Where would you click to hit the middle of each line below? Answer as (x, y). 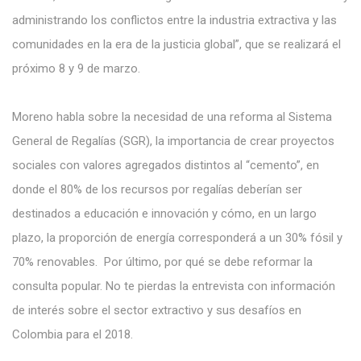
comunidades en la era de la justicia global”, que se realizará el (176, 44)
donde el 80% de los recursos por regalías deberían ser (157, 189)
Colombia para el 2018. (73, 334)
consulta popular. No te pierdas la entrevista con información (174, 286)
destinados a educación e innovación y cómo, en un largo (164, 214)
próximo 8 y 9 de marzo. (76, 68)
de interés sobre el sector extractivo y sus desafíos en (157, 310)
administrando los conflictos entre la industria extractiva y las (174, 20)
